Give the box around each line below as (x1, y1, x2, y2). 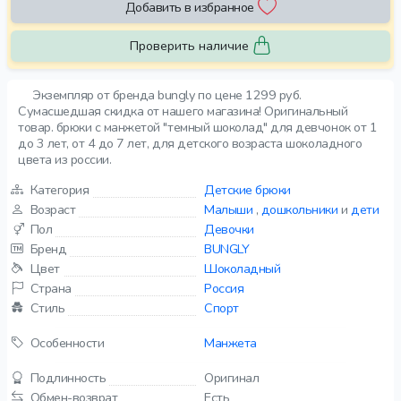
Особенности (30, 334, 105, 352)
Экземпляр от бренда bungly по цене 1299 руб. (32, 86, 302, 104)
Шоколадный (204, 260, 281, 277)
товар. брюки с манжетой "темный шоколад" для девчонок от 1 (18, 118, 378, 136)
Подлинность (30, 369, 107, 387)
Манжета (204, 334, 257, 352)
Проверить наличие (130, 37, 249, 55)
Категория (30, 181, 90, 199)
